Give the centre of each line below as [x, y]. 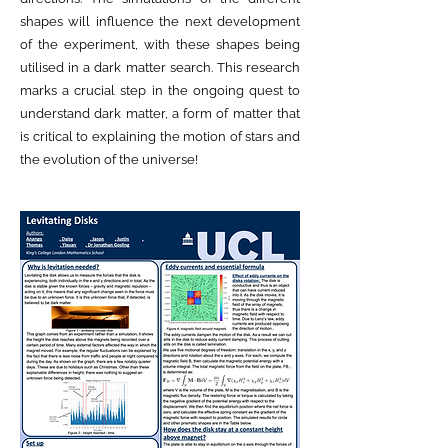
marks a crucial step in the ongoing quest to [160, 90]
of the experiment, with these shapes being [160, 44]
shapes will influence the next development [160, 21]
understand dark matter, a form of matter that [160, 113]
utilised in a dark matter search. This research [160, 67]
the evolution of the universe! [109, 159]
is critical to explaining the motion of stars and [160, 136]
